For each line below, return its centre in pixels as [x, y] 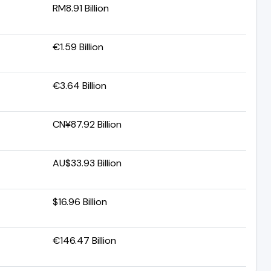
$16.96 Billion [80, 201]
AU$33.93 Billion [87, 163]
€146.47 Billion [84, 240]
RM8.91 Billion [81, 8]
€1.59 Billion [78, 47]
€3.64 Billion [80, 85]
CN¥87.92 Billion [87, 124]
